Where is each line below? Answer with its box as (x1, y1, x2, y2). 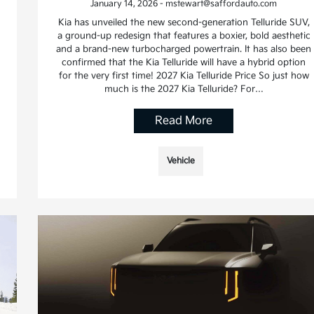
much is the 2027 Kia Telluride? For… (104, 83, 264, 95)
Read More (155, 114, 213, 128)
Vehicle (167, 156, 196, 167)
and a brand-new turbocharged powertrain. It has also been (56, 43, 312, 55)
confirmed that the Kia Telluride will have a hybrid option (62, 57, 306, 69)
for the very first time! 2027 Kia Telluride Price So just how (58, 70, 309, 82)
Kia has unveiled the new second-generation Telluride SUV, (57, 17, 310, 29)
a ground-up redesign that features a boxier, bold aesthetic (57, 30, 310, 42)
